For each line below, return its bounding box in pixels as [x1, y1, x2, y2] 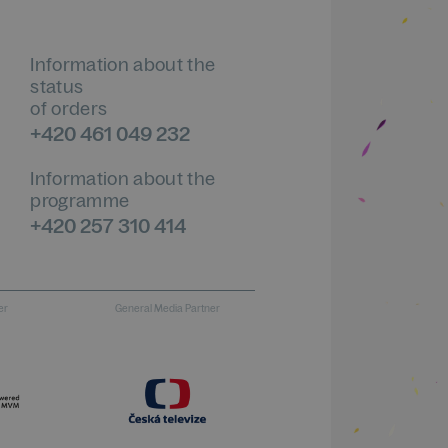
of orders [30, 96, 108, 120]
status [30, 74, 84, 98]
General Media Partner [114, 301, 220, 315]
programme [30, 188, 130, 212]
